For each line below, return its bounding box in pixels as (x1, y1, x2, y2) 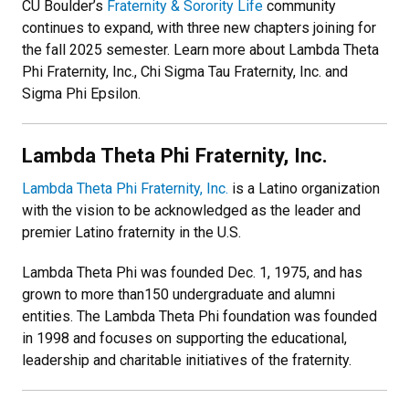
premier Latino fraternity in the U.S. (22, 223, 245, 241)
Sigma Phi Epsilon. (22, 84, 141, 102)
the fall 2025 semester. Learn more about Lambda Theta (22, 40, 379, 58)
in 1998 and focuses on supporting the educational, (22, 329, 347, 347)
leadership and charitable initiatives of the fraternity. (22, 351, 359, 369)
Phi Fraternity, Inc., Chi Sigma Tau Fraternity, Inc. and (22, 62, 348, 80)
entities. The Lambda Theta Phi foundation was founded (22, 307, 377, 325)
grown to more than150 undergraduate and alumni (22, 285, 335, 303)
